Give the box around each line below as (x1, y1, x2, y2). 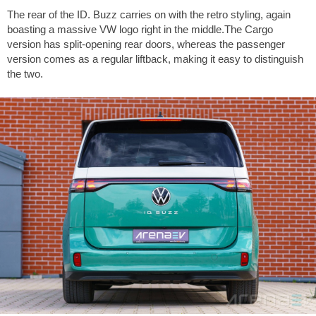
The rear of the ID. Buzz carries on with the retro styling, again (7, 8, 291, 21)
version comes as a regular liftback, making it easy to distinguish (7, 53, 303, 66)
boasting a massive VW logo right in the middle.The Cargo (7, 23, 273, 36)
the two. (7, 68, 43, 80)
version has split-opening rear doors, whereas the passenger (7, 38, 285, 51)
